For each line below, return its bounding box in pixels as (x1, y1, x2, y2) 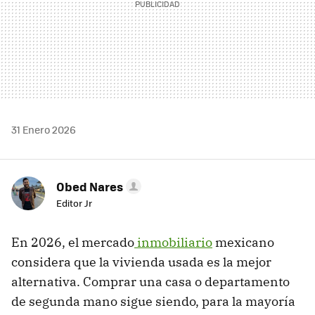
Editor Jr (56, 196, 92, 210)
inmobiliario (134, 234, 212, 251)
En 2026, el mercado (11, 234, 134, 251)
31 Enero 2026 (11, 122, 76, 137)
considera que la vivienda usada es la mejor (11, 254, 271, 271)
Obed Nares (56, 178, 123, 195)
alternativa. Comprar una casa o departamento (11, 274, 290, 290)
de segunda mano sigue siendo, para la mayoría (11, 293, 295, 310)
